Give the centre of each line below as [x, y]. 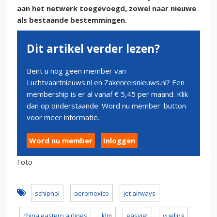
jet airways [139, 194]
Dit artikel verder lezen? [93, 49]
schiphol [47, 194]
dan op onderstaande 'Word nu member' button [106, 106]
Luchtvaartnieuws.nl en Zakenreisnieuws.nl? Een [106, 83]
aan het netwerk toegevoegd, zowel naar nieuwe [107, 8]
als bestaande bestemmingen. [72, 20]
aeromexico [92, 194]
